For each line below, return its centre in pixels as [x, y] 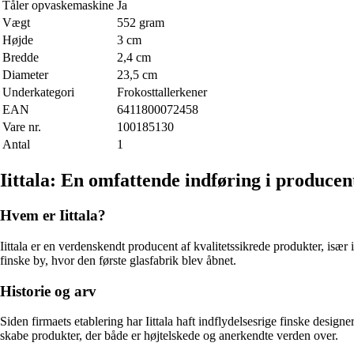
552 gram [141, 23]
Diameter [25, 75]
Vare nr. [22, 127]
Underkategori [38, 92]
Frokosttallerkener [162, 92]
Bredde [21, 58]
